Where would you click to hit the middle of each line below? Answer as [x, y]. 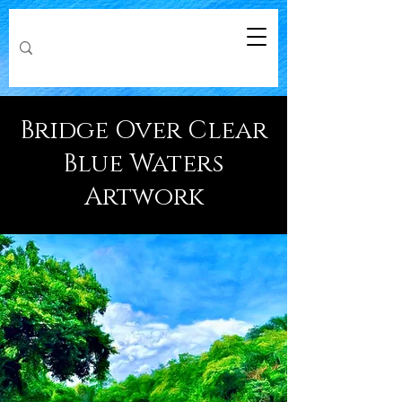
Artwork [144, 197]
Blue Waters [144, 164]
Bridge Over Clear [144, 131]
